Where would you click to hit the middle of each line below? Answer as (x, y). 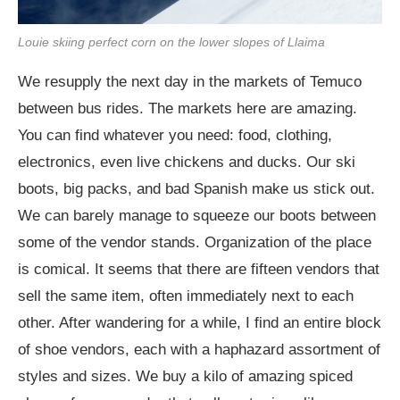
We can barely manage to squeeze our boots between (197, 216)
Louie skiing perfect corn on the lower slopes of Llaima (171, 42)
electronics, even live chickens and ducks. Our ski (187, 162)
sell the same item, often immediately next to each (186, 296)
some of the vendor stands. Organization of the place (195, 243)
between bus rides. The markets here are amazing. (187, 109)
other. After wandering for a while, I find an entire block (200, 323)
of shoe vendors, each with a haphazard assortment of (199, 350)
